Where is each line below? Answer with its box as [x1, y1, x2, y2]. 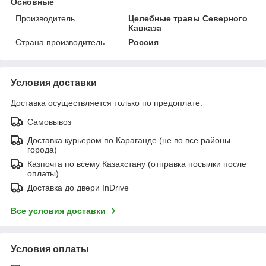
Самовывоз [27, 116, 71, 126]
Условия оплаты [11, 243, 89, 254]
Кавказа [128, 23, 162, 33]
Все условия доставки [11, 205, 106, 216]
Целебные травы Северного [128, 13, 248, 23]
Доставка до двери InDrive [27, 182, 129, 192]
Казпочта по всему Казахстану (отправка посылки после [27, 159, 246, 169]
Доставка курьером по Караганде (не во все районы [27, 135, 230, 145]
